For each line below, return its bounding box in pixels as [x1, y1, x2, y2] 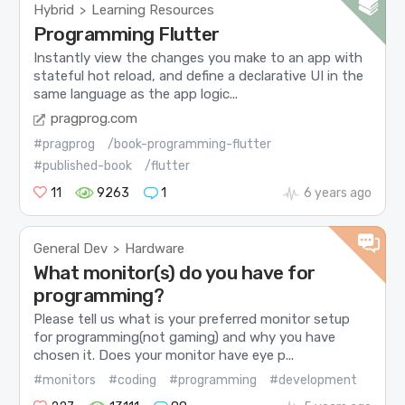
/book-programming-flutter [108, 136, 272, 152]
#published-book [33, 157, 133, 174]
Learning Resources [91, 2, 215, 19]
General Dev [33, 240, 108, 257]
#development [269, 372, 358, 388]
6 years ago [303, 184, 372, 201]
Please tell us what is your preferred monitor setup [33, 311, 351, 328]
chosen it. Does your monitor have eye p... [33, 347, 295, 364]
